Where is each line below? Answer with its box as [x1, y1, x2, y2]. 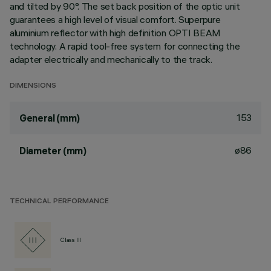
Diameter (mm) [19, 145, 87, 157]
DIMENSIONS [10, 82, 56, 90]
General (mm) [19, 112, 80, 124]
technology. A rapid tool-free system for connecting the [10, 40, 240, 52]
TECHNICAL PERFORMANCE [10, 198, 109, 206]
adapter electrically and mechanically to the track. [10, 53, 212, 65]
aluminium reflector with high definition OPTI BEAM [10, 27, 221, 39]
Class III [60, 236, 82, 244]
